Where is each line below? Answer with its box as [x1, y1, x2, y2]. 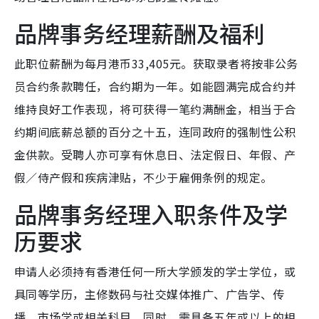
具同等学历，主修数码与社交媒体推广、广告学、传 [14, 286, 285, 303]
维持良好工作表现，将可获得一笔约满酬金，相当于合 [14, 100, 296, 118]
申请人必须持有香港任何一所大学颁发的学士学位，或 [14, 263, 296, 281]
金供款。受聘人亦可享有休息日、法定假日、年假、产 [14, 146, 296, 164]
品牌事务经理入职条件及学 [14, 197, 288, 231]
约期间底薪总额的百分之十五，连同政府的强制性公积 [14, 123, 296, 141]
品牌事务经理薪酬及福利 [14, 16, 265, 50]
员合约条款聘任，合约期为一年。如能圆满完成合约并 [14, 78, 296, 95]
